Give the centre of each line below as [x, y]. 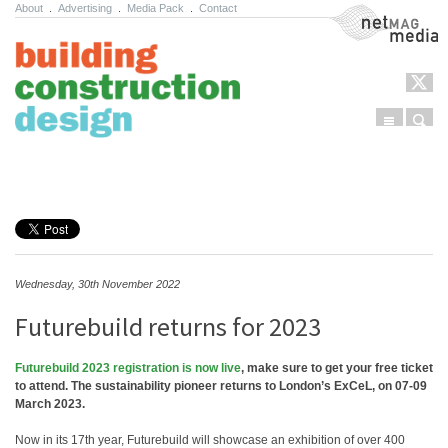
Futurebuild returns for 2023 [168, 326]
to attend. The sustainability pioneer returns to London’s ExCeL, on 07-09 [221, 386]
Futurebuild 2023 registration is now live [128, 368]
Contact [218, 8]
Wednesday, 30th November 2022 [97, 284]
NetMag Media [368, 13]
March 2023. [50, 404]
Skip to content [70, 174]
